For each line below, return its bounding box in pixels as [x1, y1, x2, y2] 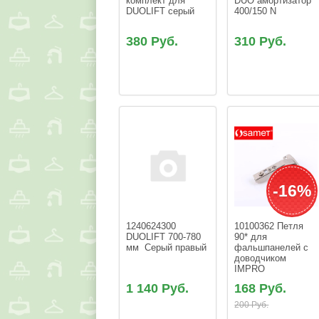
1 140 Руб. [126, 281, 189, 296]
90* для [234, 231, 271, 243]
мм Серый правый [126, 242, 207, 253]
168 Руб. [234, 281, 287, 296]
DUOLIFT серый [126, 6, 195, 17]
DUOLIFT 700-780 [126, 231, 204, 243]
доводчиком [234, 253, 290, 264]
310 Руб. [234, 34, 287, 49]
